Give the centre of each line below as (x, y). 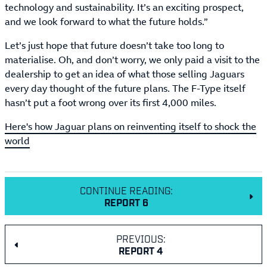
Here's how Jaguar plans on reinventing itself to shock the (131, 126)
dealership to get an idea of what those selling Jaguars (125, 74)
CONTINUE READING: (126, 190)
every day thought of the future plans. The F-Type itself (125, 88)
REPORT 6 (126, 202)
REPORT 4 (141, 250)
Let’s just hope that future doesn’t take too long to (114, 45)
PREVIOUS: (141, 238)
